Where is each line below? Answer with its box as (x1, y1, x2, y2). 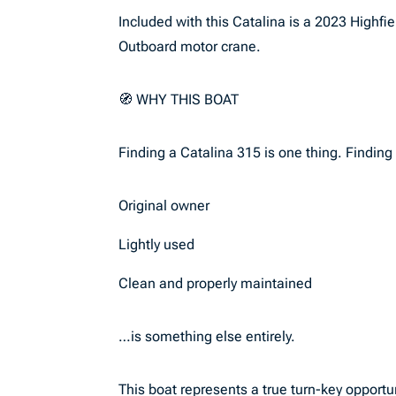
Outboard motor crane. (118, 38, 262, 55)
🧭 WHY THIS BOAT (118, 91, 240, 108)
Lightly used (118, 236, 195, 253)
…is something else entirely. (118, 328, 296, 345)
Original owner (118, 197, 210, 214)
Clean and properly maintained (118, 275, 313, 292)
